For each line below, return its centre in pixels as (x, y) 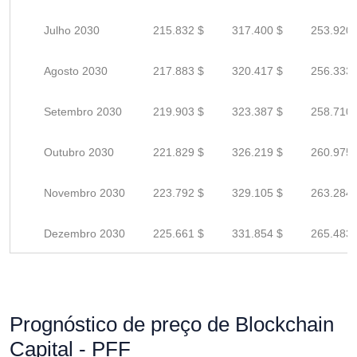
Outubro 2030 (79, 152)
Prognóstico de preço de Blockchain (172, 324)
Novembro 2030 (84, 193)
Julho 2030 (72, 30)
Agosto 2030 (76, 71)
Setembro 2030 (83, 112)
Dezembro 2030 (84, 233)
